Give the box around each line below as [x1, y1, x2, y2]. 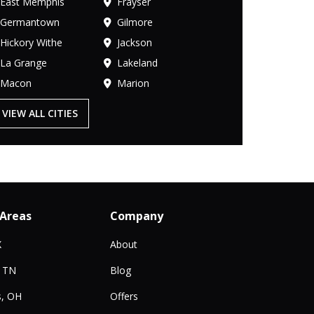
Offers [109, 289, 138, 303]
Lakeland [116, 55, 158, 69]
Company [109, 207, 163, 224]
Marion [116, 76, 149, 90]
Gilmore [116, 15, 153, 29]
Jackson [116, 35, 152, 49]
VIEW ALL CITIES [1, 106, 78, 120]
